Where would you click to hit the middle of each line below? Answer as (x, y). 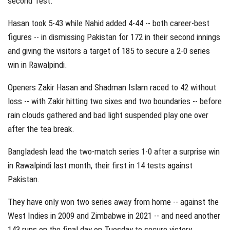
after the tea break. (41, 129)
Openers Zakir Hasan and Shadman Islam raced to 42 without (112, 88)
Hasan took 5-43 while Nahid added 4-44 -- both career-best (109, 23)
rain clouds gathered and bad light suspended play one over (108, 115)
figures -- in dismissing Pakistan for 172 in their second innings (114, 37)
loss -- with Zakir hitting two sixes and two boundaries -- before (115, 101)
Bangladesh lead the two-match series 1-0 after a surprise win (114, 152)
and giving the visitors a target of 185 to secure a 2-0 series (109, 51)
